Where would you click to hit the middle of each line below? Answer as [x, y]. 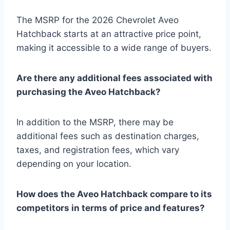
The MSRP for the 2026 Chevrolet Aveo [98, 20]
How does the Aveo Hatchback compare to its [114, 194]
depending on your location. [74, 164]
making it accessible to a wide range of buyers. [114, 47]
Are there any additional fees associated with [114, 78]
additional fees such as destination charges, [108, 136]
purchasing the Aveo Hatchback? [89, 92]
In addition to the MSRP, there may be [95, 122]
